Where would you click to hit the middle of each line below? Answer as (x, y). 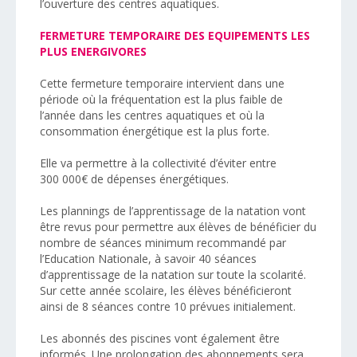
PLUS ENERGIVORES (93, 51)
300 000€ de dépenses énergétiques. (134, 178)
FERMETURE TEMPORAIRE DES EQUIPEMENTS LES (175, 35)
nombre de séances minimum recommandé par (163, 242)
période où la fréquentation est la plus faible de (161, 99)
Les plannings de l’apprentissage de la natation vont (173, 210)
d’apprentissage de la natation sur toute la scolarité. (173, 274)
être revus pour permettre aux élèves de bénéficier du (178, 226)
